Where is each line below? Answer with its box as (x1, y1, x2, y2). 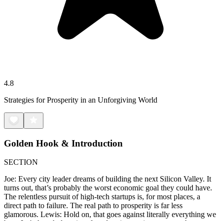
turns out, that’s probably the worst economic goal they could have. (4, 184, 212, 192)
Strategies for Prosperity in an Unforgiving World (4, 95, 157, 104)
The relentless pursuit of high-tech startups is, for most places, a (4, 192, 200, 201)
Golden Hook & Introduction (4, 138, 123, 148)
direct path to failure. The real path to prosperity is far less (4, 201, 183, 210)
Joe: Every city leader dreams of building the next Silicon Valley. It (4, 175, 211, 184)
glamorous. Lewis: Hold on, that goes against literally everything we (4, 210, 216, 219)
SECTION (4, 158, 38, 167)
